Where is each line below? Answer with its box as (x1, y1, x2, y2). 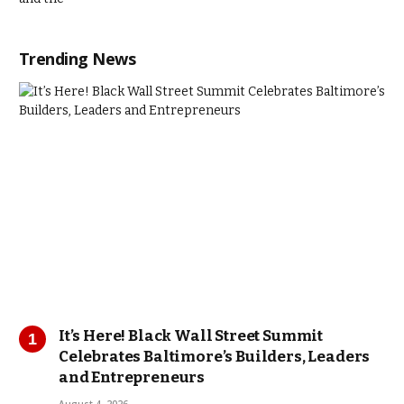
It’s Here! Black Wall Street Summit (59, 326, 324, 346)
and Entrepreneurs (59, 368, 206, 388)
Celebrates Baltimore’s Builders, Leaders (59, 347, 371, 367)
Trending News (19, 48, 135, 69)
